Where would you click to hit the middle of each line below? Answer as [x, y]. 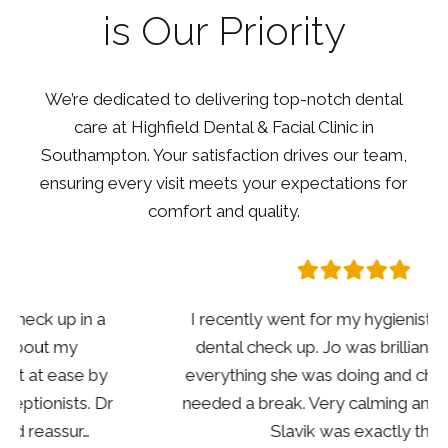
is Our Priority [224, 31]
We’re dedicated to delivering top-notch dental [224, 99]
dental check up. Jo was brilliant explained [224, 347]
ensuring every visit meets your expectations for [224, 183]
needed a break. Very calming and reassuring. [224, 403]
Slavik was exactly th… [224, 431]
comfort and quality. [224, 211]
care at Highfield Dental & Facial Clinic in [224, 127]
